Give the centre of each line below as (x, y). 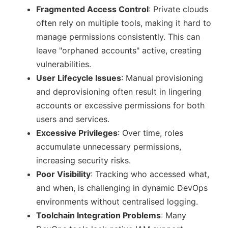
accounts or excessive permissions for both (120, 105)
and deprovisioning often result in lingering (119, 92)
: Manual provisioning (162, 78)
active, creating (170, 50)
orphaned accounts (99, 50)
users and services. (73, 119)
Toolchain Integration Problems (98, 215)
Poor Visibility (63, 174)
